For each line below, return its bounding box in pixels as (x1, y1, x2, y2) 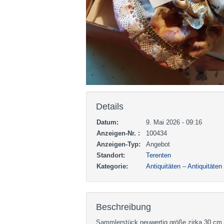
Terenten (146, 151, 171, 159)
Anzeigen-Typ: (96, 140, 140, 148)
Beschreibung (96, 202, 151, 212)
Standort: (96, 151, 125, 159)
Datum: (96, 118, 118, 126)
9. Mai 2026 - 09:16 (146, 118, 202, 126)
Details (96, 101, 123, 111)
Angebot (146, 140, 170, 148)
